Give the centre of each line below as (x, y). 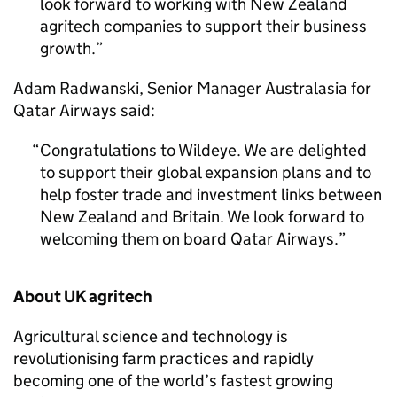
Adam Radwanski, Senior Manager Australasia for (192, 88)
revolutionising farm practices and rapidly (163, 358)
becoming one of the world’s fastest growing (173, 381)
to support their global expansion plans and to (206, 172)
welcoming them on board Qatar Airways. (189, 239)
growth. (68, 48)
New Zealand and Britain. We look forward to (202, 217)
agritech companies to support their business (203, 26)
